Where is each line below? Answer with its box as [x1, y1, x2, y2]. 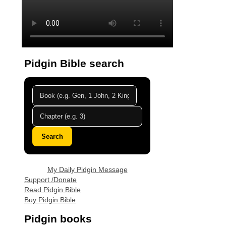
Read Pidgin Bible [24, 186, 81, 194]
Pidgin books [24, 212, 92, 224]
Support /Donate [24, 176, 77, 184]
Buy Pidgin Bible [24, 196, 76, 204]
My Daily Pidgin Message [47, 165, 128, 174]
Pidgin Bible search [24, 57, 124, 69]
